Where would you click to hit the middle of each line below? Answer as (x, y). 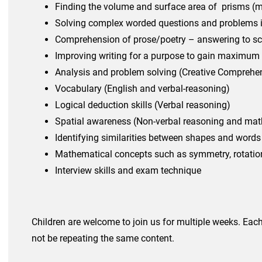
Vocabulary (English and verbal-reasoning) (142, 89)
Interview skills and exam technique (128, 171)
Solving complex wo (96, 23)
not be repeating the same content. (103, 239)
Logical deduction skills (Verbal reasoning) (143, 105)
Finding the (79, 7)
